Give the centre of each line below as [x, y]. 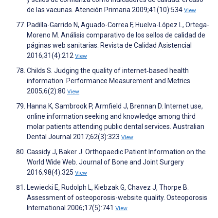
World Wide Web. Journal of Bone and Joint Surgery [105, 162]
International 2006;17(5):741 [71, 208]
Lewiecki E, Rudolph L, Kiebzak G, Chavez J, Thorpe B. [108, 188]
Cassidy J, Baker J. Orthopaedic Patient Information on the [116, 152]
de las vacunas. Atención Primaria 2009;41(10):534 [105, 10]
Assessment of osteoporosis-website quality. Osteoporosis [117, 198]
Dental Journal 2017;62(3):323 [74, 137]
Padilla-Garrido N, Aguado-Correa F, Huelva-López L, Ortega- [118, 25]
